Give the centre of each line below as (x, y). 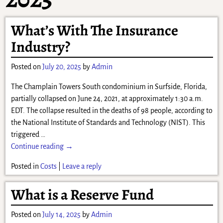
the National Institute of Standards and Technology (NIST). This (108, 122)
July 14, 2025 (61, 215)
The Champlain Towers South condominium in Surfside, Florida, (109, 86)
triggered (26, 134)
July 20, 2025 (61, 66)
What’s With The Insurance (94, 30)
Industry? (40, 47)
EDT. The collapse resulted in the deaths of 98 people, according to (111, 110)
